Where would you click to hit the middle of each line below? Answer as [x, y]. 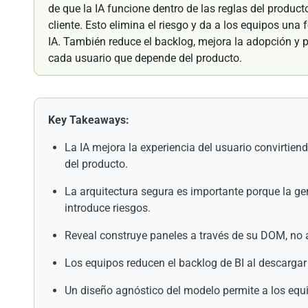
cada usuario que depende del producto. [145, 58]
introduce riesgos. [108, 208]
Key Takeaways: [89, 120]
